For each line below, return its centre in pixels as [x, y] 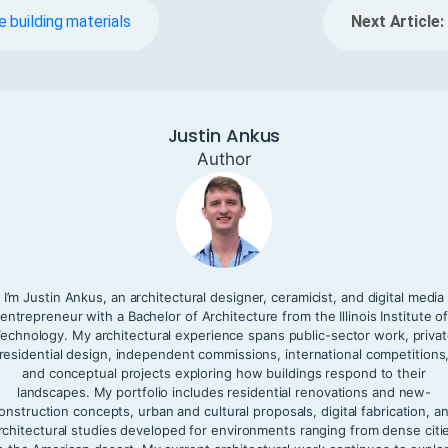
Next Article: [397, 21]
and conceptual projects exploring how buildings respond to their [224, 372]
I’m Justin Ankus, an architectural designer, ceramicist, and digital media [224, 296]
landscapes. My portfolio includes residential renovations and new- [224, 391]
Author [224, 158]
